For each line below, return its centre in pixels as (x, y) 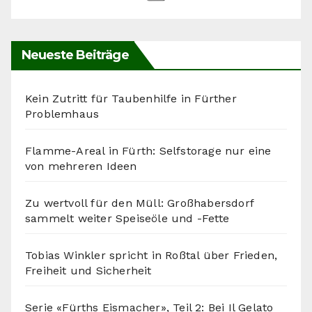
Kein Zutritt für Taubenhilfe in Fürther (131, 98)
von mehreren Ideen (81, 166)
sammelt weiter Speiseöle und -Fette (127, 218)
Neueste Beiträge (75, 55)
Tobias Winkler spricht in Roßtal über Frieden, (151, 255)
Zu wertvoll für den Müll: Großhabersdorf (140, 203)
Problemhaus (62, 114)
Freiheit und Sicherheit (88, 270)
